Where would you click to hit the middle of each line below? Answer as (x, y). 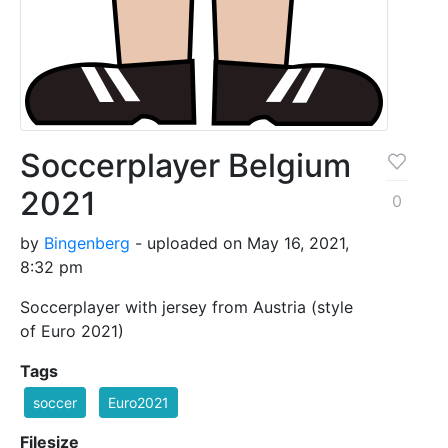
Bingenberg (87, 242)
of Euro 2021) (72, 330)
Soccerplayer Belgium (185, 165)
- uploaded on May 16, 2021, (239, 242)
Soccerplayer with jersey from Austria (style (186, 306)
